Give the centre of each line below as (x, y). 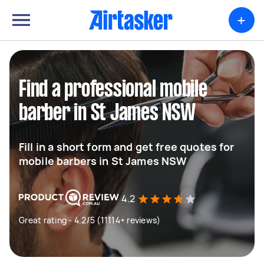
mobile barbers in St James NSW (103, 161)
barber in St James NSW (107, 114)
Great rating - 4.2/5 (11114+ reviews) (90, 220)
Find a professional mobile (113, 90)
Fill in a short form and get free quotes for (127, 147)
